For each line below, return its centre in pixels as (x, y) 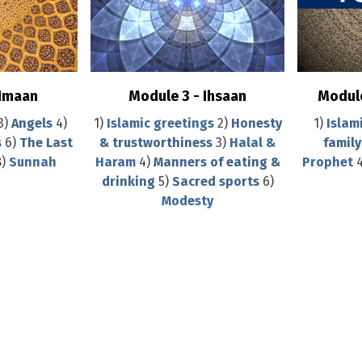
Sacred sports (215, 181)
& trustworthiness (158, 143)
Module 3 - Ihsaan (188, 96)
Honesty (256, 123)
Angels (33, 123)
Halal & (253, 143)
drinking (128, 181)
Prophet (327, 162)
